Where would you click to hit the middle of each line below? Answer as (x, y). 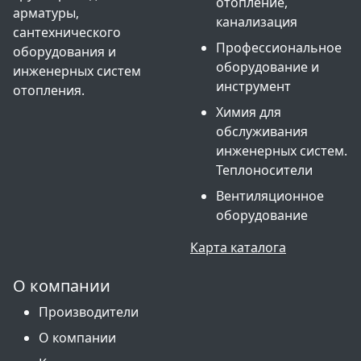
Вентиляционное (270, 196)
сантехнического (67, 32)
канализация (257, 22)
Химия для (249, 112)
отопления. (49, 90)
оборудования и (64, 52)
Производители (89, 312)
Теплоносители (264, 170)
